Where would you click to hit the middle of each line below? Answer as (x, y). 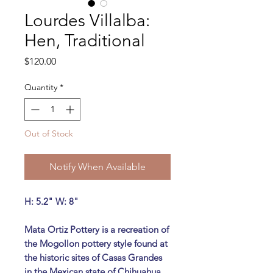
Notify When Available (97, 166)
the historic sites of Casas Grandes (93, 257)
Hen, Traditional (85, 40)
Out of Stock (49, 133)
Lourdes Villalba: (87, 20)
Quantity (41, 87)
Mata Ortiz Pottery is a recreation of (97, 229)
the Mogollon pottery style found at (96, 243)
